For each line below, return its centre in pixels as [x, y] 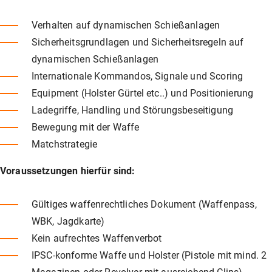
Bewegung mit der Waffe [86, 127]
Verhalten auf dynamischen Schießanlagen [126, 25]
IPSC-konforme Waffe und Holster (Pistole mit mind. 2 [149, 255]
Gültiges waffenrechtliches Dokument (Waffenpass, [144, 204]
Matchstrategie [65, 144]
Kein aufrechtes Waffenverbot [97, 238]
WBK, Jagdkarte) [68, 221]
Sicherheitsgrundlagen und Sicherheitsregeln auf [138, 42]
